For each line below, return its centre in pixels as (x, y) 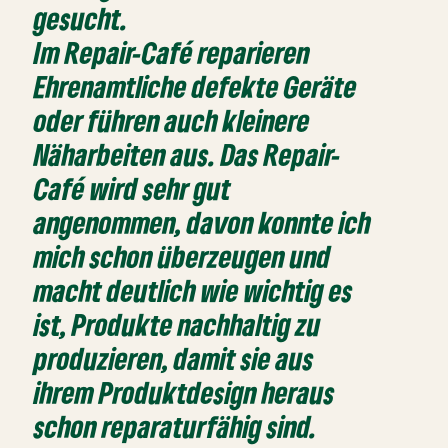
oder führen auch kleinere (172, 121)
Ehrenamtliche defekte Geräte (196, 87)
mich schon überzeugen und (183, 257)
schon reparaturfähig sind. (176, 427)
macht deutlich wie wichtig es (194, 291)
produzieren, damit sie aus (174, 359)
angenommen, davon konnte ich (203, 223)
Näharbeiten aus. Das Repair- (188, 155)
